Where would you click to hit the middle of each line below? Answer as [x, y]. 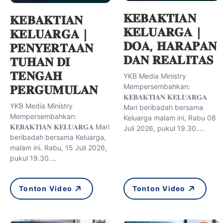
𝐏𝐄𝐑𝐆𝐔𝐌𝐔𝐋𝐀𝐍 [54, 90]
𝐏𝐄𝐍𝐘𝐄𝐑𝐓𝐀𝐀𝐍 [52, 48]
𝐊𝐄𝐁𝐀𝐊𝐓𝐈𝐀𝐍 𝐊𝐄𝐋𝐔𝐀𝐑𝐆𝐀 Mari [60, 127]
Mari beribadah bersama [163, 107]
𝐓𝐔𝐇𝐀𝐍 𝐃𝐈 [40, 62]
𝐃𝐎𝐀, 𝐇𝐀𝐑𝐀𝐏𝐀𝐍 [170, 45]
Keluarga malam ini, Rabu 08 [169, 117]
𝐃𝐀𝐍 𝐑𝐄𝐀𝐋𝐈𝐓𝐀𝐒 [168, 59]
